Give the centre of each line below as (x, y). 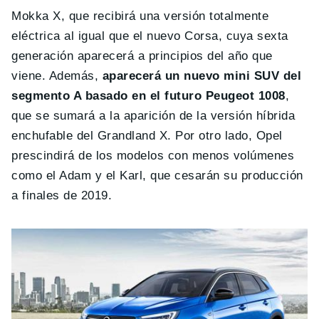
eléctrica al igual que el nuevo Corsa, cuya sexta (150, 36)
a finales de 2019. (62, 195)
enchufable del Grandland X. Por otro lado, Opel (147, 135)
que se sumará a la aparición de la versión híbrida (153, 115)
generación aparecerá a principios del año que (142, 56)
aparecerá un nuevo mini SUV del (200, 75)
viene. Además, (55, 75)
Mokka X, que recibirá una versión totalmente (140, 16)
